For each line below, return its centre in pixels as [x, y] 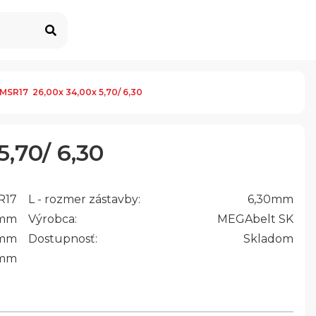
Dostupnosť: [63, 239]
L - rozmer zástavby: [85, 199]
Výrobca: [53, 219]
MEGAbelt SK [255, 219]
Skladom [268, 239]
